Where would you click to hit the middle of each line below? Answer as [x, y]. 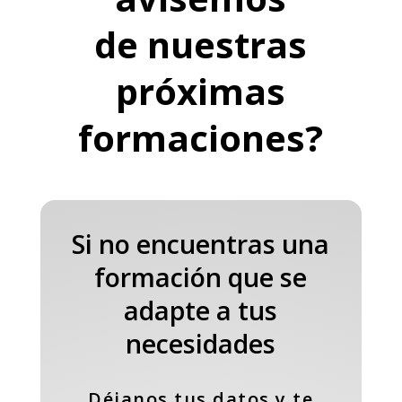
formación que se [201, 276]
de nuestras [201, 44]
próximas [201, 91]
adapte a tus [201, 310]
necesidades [201, 343]
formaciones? [201, 137]
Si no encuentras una [201, 243]
